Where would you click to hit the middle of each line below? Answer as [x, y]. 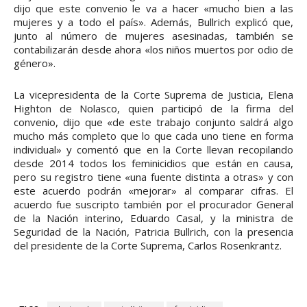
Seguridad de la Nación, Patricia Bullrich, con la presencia [153, 231]
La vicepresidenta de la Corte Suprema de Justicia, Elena [153, 94]
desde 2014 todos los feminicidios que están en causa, [153, 163]
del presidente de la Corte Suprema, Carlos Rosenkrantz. [148, 245]
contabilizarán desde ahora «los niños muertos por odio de [153, 49]
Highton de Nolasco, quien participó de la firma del [153, 108]
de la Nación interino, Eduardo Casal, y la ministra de [153, 218]
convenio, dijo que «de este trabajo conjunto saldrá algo [153, 122]
